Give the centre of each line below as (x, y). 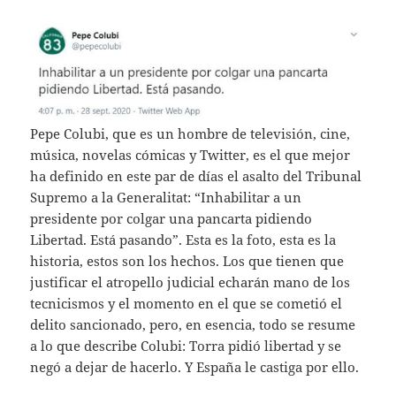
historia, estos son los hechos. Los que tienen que (187, 260)
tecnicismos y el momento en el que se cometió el (187, 303)
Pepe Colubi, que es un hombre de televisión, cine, (190, 133)
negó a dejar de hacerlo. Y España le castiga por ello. (195, 366)
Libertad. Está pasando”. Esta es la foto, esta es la (183, 239)
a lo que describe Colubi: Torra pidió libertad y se (186, 345)
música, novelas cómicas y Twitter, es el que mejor (190, 154)
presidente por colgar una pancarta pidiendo (171, 218)
